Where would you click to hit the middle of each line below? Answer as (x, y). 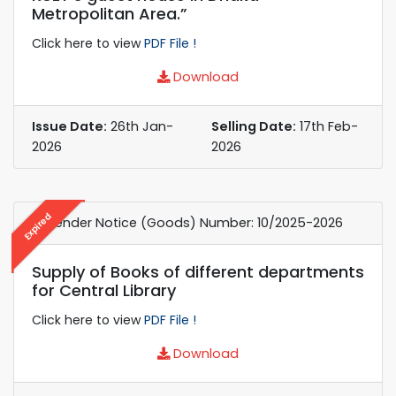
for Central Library (104, 290)
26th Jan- (140, 126)
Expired (38, 226)
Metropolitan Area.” (110, 13)
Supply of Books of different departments (198, 271)
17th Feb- (327, 126)
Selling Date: (254, 126)
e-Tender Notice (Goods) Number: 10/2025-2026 (187, 222)
